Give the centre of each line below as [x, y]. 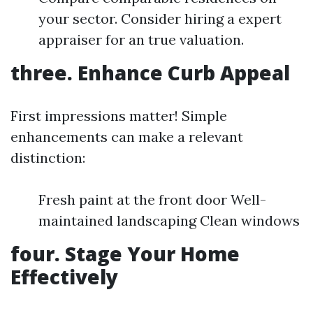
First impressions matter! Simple [119, 116]
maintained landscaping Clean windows [169, 220]
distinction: [48, 158]
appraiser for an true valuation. [141, 39]
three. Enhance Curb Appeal [150, 73]
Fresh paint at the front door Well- [152, 199]
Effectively [64, 277]
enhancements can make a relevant [127, 137]
